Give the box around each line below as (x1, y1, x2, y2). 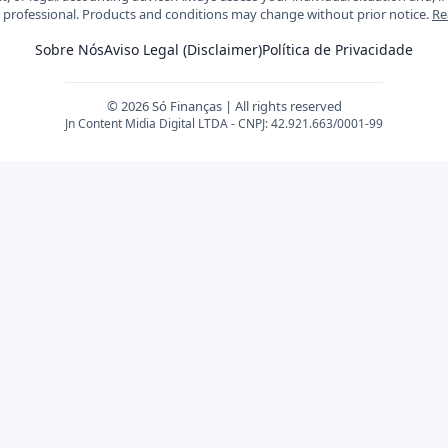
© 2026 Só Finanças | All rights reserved (106, 97, 342, 115)
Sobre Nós (35, 40, 104, 59)
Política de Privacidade (262, 40, 413, 59)
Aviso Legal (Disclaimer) (104, 40, 262, 59)
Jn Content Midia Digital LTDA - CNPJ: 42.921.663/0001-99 (65, 115, 383, 132)
